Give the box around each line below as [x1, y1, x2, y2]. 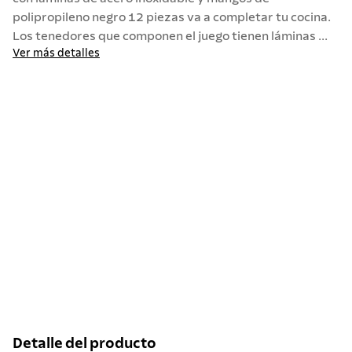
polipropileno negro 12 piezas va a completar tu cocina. [13, 11, 331, 24]
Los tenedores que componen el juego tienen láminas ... [13, 30, 328, 42]
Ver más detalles [13, 48, 100, 59]
